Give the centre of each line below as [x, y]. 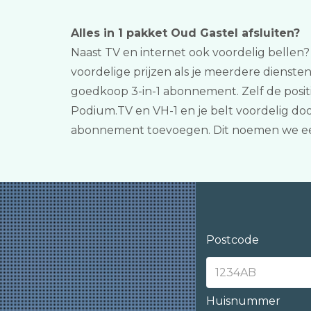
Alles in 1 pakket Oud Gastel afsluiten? [185, 33]
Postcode [233, 240]
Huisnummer [243, 301]
